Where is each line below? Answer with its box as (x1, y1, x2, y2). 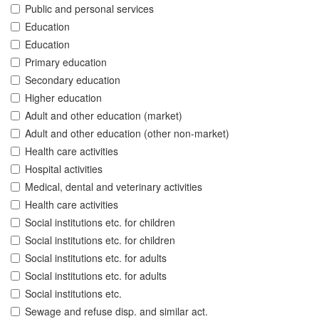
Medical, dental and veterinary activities (25, 179, 202, 194)
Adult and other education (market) (25, 108, 182, 123)
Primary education (25, 55, 107, 70)
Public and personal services (25, 1, 154, 16)
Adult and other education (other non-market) (25, 126, 229, 141)
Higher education (25, 90, 102, 105)
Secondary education (25, 73, 120, 88)
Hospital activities (25, 162, 103, 177)
